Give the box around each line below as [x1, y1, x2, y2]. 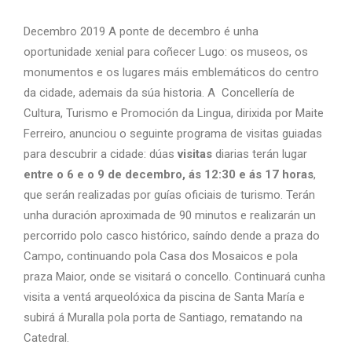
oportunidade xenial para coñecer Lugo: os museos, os [24, 45, 308, 59]
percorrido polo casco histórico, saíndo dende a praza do [24, 229, 320, 243]
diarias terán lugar [215, 147, 307, 161]
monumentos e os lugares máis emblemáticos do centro [24, 65, 319, 79]
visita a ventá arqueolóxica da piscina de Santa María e [24, 290, 305, 304]
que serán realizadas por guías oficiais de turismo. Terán [24, 188, 315, 202]
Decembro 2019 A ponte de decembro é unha [24, 24, 258, 38]
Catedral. [24, 331, 69, 345]
